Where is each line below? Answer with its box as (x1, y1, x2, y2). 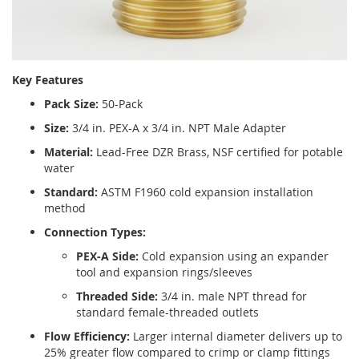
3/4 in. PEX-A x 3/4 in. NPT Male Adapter (69, 120, 286, 136)
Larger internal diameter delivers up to (130, 329, 342, 345)
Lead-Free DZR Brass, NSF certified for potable (93, 144, 343, 160)
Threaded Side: (76, 288, 158, 305)
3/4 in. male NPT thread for (158, 288, 307, 305)
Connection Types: (44, 224, 146, 240)
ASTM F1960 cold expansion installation (98, 184, 313, 200)
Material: (44, 144, 93, 160)
